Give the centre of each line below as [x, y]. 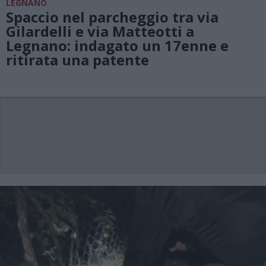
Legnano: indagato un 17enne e [117, 45]
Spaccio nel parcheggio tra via [112, 17]
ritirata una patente [77, 59]
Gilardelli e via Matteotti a [100, 31]
